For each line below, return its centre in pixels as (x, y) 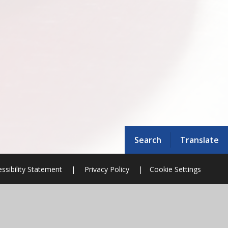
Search (148, 140)
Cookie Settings (175, 169)
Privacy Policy (107, 169)
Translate (199, 140)
